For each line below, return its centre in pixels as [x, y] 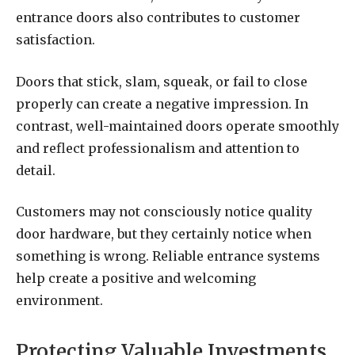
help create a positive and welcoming [136, 279]
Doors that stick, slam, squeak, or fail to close [162, 81]
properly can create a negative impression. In [162, 103]
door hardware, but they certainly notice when [164, 234]
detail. [36, 170]
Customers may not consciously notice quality [164, 212]
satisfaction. [55, 39]
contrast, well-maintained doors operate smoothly [177, 126]
